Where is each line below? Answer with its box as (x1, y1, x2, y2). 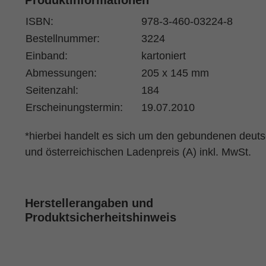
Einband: (25, 50, 68, 62)
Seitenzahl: (25, 84, 78, 96)
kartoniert (141, 50, 186, 62)
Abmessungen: (25, 67, 97, 79)
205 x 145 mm (141, 67, 209, 79)
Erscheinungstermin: (25, 102, 123, 113)
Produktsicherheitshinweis (24, 211, 176, 224)
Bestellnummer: (25, 33, 100, 45)
